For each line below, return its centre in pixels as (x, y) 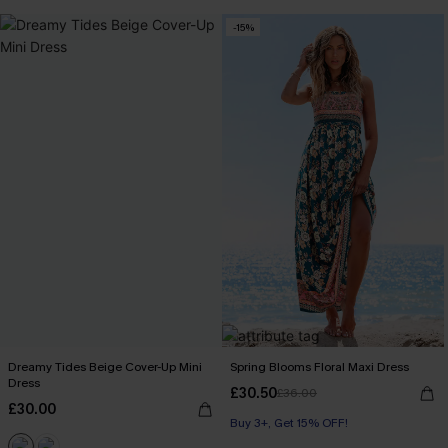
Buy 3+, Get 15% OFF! (289, 423)
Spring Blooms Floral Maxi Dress (319, 367)
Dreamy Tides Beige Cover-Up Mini (105, 367)
